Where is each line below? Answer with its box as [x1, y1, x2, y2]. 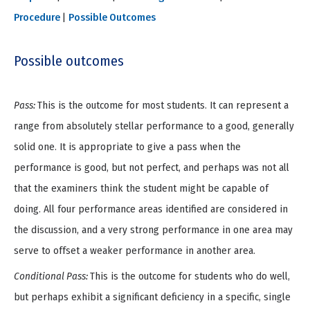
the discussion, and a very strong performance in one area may [14, 223, 293, 236]
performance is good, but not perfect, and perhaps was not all [14, 161, 289, 174]
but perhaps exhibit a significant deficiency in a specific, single [14, 291, 291, 304]
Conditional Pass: [14, 270, 90, 283]
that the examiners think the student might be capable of [14, 181, 268, 194]
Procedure [14, 10, 62, 24]
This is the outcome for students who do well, [90, 270, 290, 283]
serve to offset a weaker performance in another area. [14, 244, 255, 257]
